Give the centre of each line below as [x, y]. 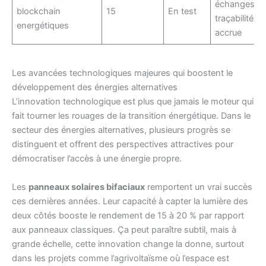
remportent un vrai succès [199, 187]
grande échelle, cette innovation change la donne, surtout [128, 244]
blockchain [39, 11]
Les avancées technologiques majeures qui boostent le [122, 73]
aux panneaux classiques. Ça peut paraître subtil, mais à [124, 229]
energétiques [43, 25]
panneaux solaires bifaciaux [87, 187]
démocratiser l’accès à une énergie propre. [97, 159]
